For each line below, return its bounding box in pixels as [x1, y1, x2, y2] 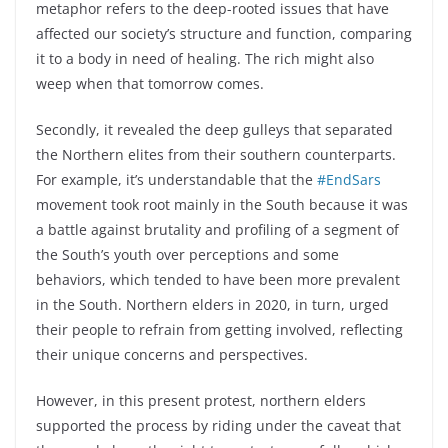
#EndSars [317, 169, 381, 189]
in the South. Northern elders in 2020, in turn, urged [36, 294, 389, 314]
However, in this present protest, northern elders [36, 390, 366, 410]
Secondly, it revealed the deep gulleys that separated [36, 119, 393, 139]
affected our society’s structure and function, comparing [36, 23, 412, 43]
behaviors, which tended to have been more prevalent [36, 269, 400, 289]
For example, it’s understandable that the [36, 169, 317, 189]
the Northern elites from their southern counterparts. [36, 144, 396, 164]
